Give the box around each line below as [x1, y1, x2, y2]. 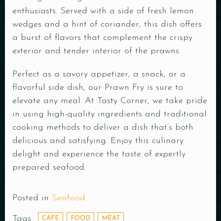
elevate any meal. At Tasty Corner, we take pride [12, 96, 207, 106]
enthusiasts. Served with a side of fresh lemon [12, 6, 194, 16]
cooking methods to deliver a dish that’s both [12, 122, 193, 132]
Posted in [12, 193, 52, 203]
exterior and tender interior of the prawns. [12, 46, 181, 56]
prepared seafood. [12, 162, 86, 172]
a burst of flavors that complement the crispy [12, 33, 192, 42]
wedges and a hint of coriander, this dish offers [12, 19, 202, 29]
